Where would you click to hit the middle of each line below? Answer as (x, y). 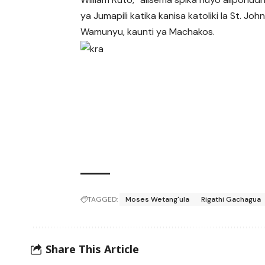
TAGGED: (103, 200)
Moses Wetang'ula (158, 200)
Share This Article (92, 249)
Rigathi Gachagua (231, 200)
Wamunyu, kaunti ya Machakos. (148, 32)
